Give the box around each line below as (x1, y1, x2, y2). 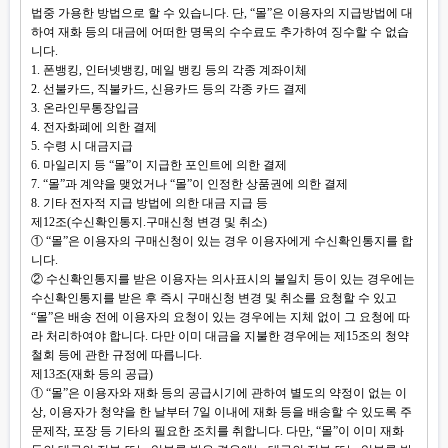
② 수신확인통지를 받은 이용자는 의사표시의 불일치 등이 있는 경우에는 (31, 272, 415, 286)
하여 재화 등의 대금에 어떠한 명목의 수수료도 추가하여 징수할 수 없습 (31, 25, 409, 39)
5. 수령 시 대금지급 (31, 139, 133, 153)
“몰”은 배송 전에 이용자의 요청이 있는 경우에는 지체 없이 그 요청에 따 (31, 310, 410, 324)
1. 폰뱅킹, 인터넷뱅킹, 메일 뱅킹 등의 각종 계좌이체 (31, 63, 307, 77)
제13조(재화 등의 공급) (31, 367, 153, 381)
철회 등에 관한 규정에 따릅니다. (31, 348, 202, 362)
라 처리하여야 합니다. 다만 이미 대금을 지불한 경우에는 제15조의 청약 (31, 329, 409, 343)
